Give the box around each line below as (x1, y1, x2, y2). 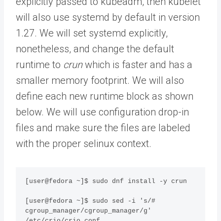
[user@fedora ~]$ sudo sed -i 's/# (25, 197, 156, 205)
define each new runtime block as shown (16, 90, 193, 102)
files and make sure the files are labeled (16, 121, 190, 134)
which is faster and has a (82, 58, 192, 71)
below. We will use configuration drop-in (16, 106, 189, 118)
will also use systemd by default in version (16, 11, 200, 23)
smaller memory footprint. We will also (16, 74, 184, 86)
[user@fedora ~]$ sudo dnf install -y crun (25, 178, 187, 185)
